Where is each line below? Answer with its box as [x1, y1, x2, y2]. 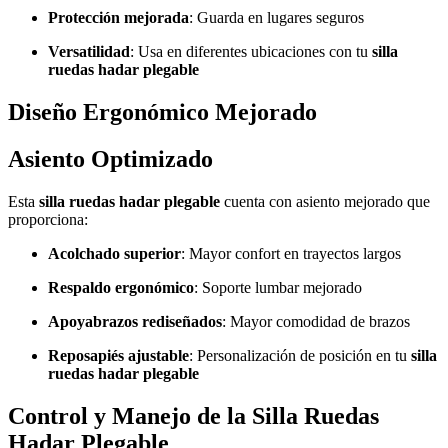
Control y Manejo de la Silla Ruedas [8, 402, 379, 429]
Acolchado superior [48, 244, 181, 262]
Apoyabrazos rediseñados [48, 312, 222, 330]
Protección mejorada [48, 9, 189, 27]
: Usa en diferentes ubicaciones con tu [130, 43, 372, 61]
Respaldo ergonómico [48, 278, 194, 296]
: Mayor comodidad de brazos [222, 312, 410, 330]
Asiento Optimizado [8, 145, 213, 172]
